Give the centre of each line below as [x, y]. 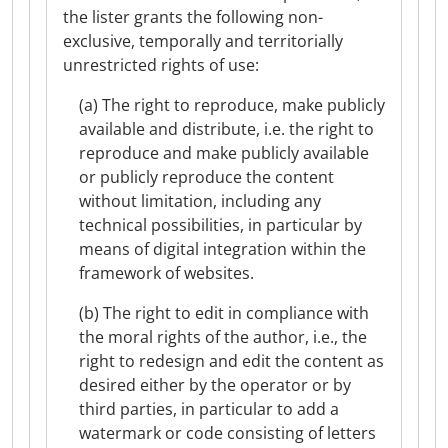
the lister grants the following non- [193, 17]
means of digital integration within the [222, 249]
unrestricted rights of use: [161, 65]
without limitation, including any [200, 201]
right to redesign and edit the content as [231, 361]
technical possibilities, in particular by [220, 225]
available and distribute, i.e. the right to [226, 129]
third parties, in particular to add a [209, 409]
